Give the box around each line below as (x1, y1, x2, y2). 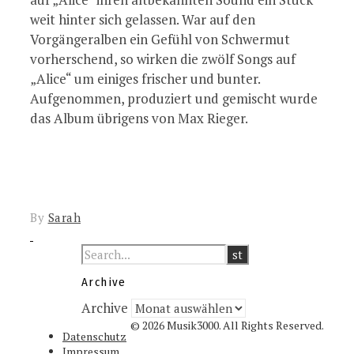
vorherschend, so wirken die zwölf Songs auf (30, 50, 296, 69)
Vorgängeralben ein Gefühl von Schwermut (30, 30, 290, 49)
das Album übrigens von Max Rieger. (30, 109, 248, 128)
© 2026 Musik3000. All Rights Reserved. (130, 318, 324, 333)
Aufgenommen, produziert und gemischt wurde (30, 89, 318, 108)
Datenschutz (62, 329, 126, 345)
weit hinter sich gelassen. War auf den (30, 10, 255, 29)
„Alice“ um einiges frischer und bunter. (30, 70, 260, 88)
